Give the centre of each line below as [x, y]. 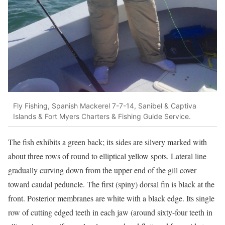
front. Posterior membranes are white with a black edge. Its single [111, 198]
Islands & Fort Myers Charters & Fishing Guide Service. [102, 116]
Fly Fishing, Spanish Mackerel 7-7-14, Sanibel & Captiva [105, 105]
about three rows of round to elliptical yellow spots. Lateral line [107, 156]
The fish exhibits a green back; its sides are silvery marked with [107, 142]
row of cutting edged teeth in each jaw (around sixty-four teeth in [110, 212]
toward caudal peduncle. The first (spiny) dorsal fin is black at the [111, 184]
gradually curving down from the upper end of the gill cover [102, 170]
